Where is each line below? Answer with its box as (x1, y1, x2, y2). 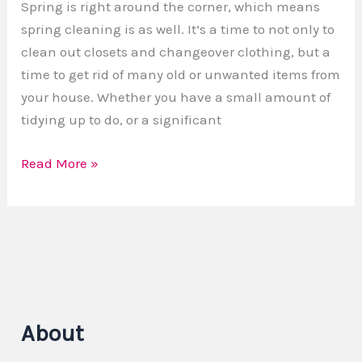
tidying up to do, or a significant (21, 112, 222, 128)
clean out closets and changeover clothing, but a (21, 44, 331, 61)
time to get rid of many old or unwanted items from (21, 66, 341, 83)
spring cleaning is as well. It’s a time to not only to (21, 21, 335, 38)
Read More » (21, 154, 99, 171)
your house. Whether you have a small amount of (21, 89, 331, 106)
